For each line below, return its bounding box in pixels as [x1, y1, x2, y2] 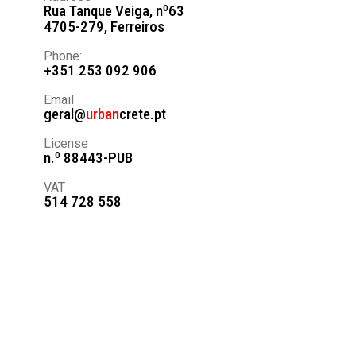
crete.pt [118, 105, 166, 123]
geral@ [43, 105, 86, 123]
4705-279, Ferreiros [43, 17, 164, 36]
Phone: [43, 48, 82, 64]
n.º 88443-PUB [43, 149, 133, 167]
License [43, 136, 88, 151]
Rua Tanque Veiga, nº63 [43, 2, 184, 20]
